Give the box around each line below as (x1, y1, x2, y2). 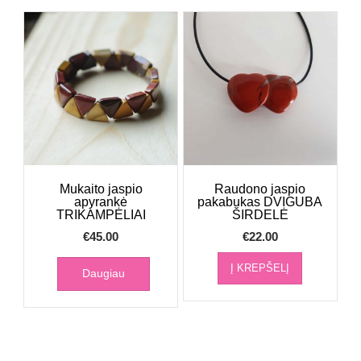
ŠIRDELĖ (231, 208, 288, 222)
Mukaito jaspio (59, 182, 143, 197)
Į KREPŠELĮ (230, 262, 290, 275)
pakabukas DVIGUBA (197, 195, 323, 210)
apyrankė (74, 195, 128, 210)
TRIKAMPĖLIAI (56, 208, 146, 222)
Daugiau (82, 267, 126, 280)
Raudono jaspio (214, 182, 306, 197)
